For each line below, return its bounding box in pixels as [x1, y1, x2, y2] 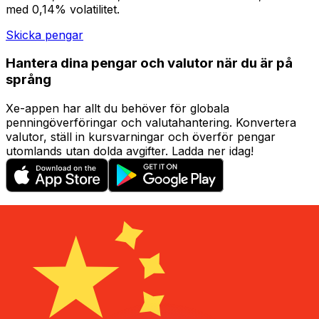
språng [6, 71, 51, 88]
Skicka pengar [6, 27, 83, 42]
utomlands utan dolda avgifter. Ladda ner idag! [6, 144, 253, 159]
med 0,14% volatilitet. [6, 1, 120, 16]
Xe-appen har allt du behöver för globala [6, 101, 229, 116]
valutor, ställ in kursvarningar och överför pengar [6, 130, 276, 145]
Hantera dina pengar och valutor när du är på [6, 55, 293, 72]
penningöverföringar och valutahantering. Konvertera [6, 115, 296, 130]
